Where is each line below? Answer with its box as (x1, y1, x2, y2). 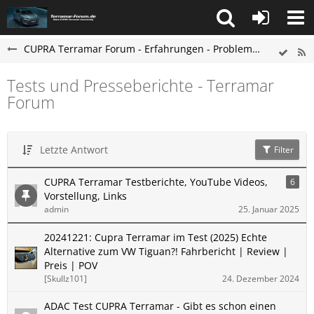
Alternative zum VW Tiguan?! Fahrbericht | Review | (44, 245, 288, 258)
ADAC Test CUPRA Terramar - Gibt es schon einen (44, 299, 276, 313)
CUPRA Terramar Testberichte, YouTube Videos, (44, 175, 268, 189)
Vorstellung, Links (44, 189, 127, 203)
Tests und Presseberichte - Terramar (7, 74, 274, 97)
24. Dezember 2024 (222, 273, 299, 285)
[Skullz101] (44, 273, 87, 285)
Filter (272, 144, 294, 156)
